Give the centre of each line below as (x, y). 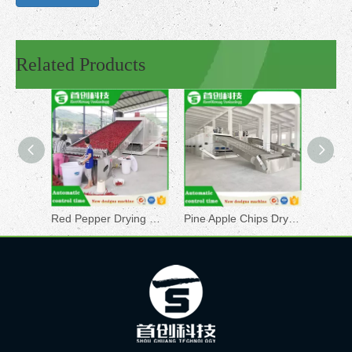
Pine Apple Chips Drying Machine (294, 218)
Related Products (81, 64)
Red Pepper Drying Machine (155, 218)
